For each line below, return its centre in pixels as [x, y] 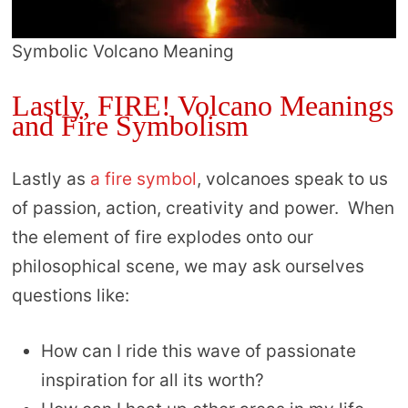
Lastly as [51, 179]
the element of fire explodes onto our [162, 238]
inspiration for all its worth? [152, 380]
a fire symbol [143, 179]
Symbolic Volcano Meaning [122, 52]
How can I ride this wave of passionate [198, 351]
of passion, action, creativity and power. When [203, 209]
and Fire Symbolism [130, 126]
